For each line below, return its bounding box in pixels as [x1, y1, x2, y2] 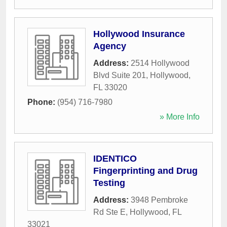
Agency [93, 41, 126, 52]
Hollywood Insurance [93, 29, 185, 40]
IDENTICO [93, 154, 137, 164]
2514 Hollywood [131, 59, 190, 68]
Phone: [27, 98, 57, 107]
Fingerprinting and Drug [93, 166, 198, 176]
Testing [93, 178, 125, 188]
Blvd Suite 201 [93, 71, 146, 80]
